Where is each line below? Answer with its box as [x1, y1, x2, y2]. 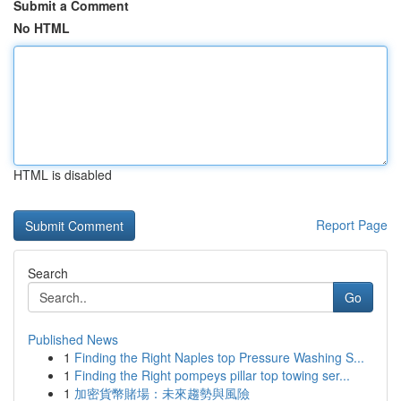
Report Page [316, 216, 388, 234]
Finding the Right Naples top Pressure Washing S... [74, 348, 364, 366]
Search [28, 264, 68, 282]
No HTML [13, 19, 70, 37]
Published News [28, 330, 118, 348]
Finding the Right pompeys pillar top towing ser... [74, 366, 350, 384]
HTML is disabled [13, 166, 112, 183]
